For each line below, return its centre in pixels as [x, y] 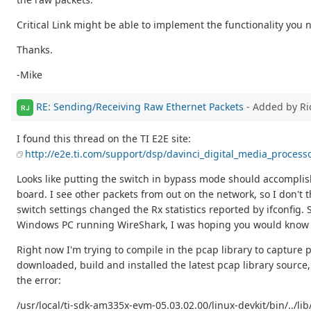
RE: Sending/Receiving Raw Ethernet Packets [140, 107]
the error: [39, 280]
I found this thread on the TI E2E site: [104, 139]
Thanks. [35, 49]
